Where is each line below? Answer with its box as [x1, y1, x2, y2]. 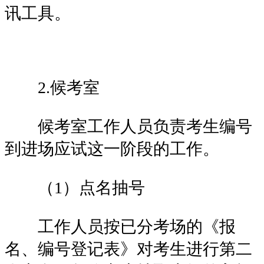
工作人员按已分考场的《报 [5, 217, 236, 236]
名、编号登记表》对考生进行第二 [5, 239, 252, 258]
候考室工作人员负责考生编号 [5, 117, 252, 136]
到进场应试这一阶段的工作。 [5, 139, 219, 158]
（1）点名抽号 [5, 178, 145, 197]
